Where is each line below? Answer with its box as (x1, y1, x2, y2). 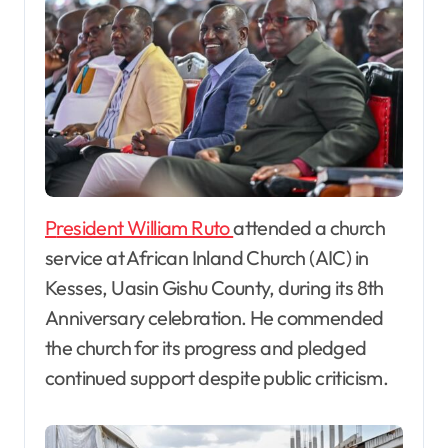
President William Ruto (56, 215, 234, 241)
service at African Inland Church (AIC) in (45, 245, 369, 271)
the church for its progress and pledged (45, 335, 367, 361)
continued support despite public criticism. (45, 365, 389, 391)
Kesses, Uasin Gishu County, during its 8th (45, 275, 384, 301)
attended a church (233, 215, 386, 241)
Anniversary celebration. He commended (45, 305, 384, 331)
